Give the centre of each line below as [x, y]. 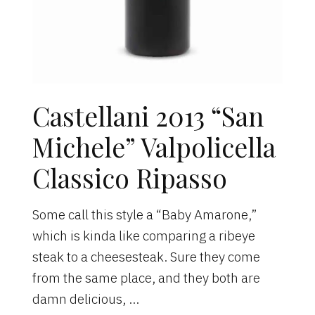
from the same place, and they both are [147, 277]
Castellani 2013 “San [148, 115]
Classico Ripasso [130, 177]
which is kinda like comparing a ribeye [144, 235]
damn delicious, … [86, 298]
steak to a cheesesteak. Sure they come [147, 256]
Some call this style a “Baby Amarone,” [145, 214]
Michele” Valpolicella [154, 146]
